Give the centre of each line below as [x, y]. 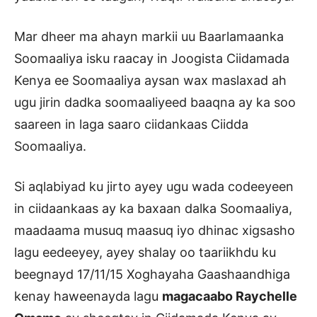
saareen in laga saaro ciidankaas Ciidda [131, 125]
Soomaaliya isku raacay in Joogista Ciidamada [152, 59]
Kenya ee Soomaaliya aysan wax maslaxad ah [150, 81]
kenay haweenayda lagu [88, 296]
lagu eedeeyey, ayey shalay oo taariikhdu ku [145, 253]
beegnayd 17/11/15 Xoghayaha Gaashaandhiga [152, 275]
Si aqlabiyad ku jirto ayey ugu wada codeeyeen [154, 187]
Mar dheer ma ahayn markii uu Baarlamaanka [149, 37]
